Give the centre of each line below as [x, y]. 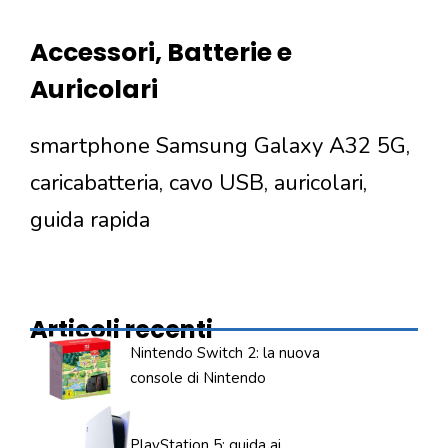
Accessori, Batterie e [161, 52]
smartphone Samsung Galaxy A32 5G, [220, 145]
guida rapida [90, 219]
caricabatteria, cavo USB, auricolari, [198, 182]
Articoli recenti [121, 329]
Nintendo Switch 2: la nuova [225, 352]
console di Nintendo [198, 377]
